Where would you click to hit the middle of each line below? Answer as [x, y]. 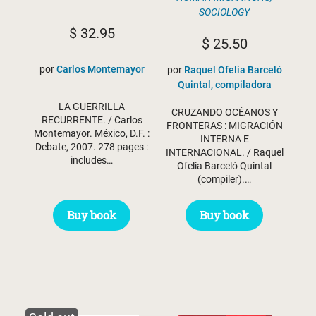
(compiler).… [224, 180]
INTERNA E [224, 139]
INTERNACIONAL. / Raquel [224, 153]
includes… [92, 160]
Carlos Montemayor [100, 69]
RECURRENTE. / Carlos [92, 120]
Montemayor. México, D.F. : [92, 133]
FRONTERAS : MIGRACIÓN [224, 126]
